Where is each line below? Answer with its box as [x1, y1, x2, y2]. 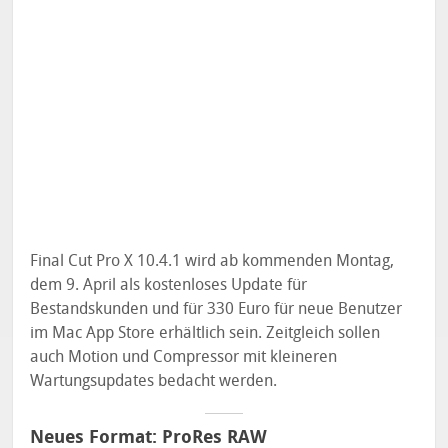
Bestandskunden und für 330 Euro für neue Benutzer [30, 299, 403, 319]
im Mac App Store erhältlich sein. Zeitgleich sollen [30, 323, 381, 343]
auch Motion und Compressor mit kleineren [30, 347, 338, 367]
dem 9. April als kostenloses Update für [30, 275, 308, 295]
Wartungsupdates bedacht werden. [30, 371, 278, 391]
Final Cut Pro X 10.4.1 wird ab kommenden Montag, [30, 251, 395, 271]
